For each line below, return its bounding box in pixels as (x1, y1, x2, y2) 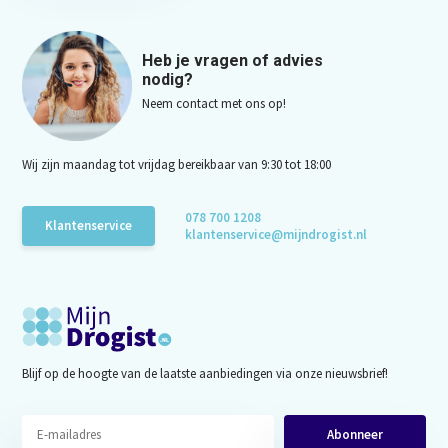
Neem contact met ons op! (142, 94, 287, 112)
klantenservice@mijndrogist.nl (185, 225, 368, 243)
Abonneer (327, 426, 384, 444)
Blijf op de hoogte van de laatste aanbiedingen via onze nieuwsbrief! (22, 364, 389, 382)
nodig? (142, 69, 194, 89)
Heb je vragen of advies (142, 50, 324, 70)
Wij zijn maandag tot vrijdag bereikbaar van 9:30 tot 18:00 (22, 155, 332, 173)
